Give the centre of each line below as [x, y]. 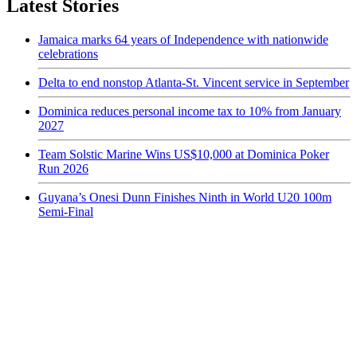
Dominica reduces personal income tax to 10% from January [190, 111]
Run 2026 [63, 168]
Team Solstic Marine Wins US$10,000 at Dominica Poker [184, 154]
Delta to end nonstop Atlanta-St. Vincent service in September [194, 82]
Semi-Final [66, 211]
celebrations [68, 53]
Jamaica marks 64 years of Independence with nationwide [183, 39]
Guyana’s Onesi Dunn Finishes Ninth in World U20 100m [185, 197]
